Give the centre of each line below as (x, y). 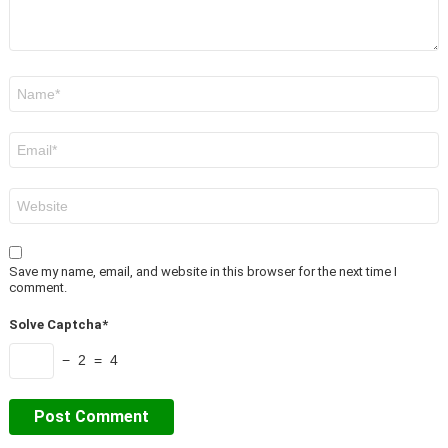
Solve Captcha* (58, 325)
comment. (38, 288)
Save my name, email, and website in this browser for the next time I (203, 272)
